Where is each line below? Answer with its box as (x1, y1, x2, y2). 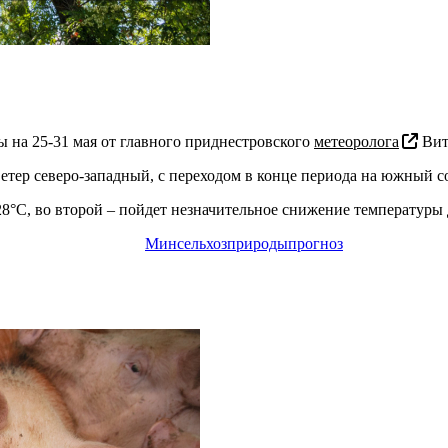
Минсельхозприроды (145, 234, 288, 252)
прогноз (288, 234, 343, 252)
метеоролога (314, 132, 399, 150)
